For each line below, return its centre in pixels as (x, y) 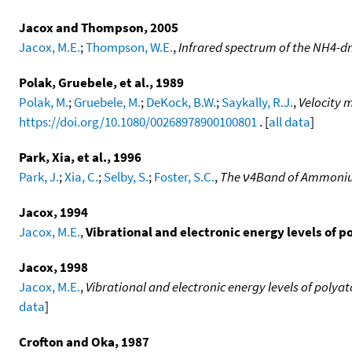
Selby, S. (126, 177)
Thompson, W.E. (129, 48)
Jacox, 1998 (53, 268)
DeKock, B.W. (181, 103)
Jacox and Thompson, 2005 (99, 28)
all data (290, 122)
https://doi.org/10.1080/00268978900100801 (138, 122)
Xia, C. (81, 177)
